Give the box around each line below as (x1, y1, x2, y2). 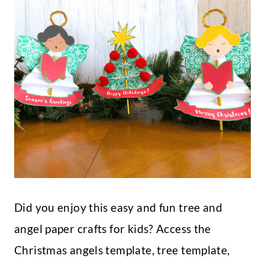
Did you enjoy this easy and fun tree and (14, 201, 223, 215)
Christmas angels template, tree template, (14, 243, 230, 257)
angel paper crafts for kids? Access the (14, 222, 211, 236)
